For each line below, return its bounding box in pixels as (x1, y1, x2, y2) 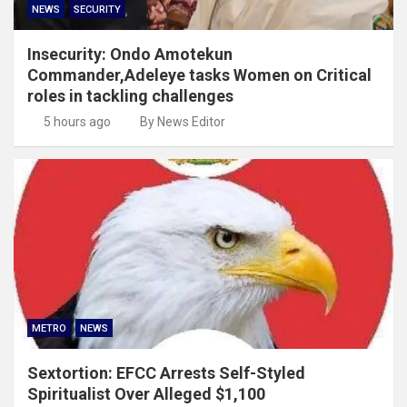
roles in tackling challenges (27, 85, 233, 105)
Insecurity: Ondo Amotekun (27, 44, 233, 64)
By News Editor (140, 114, 225, 129)
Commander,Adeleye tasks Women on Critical (27, 65, 372, 84)
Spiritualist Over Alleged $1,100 (27, 383, 265, 403)
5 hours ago (43, 114, 111, 129)
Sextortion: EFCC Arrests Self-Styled (27, 362, 305, 382)
